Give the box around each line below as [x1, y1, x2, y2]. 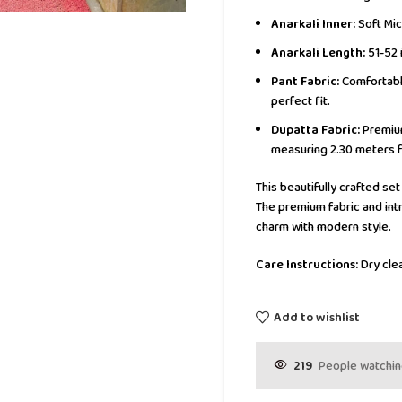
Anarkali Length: [271, 43, 365, 63]
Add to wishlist [273, 307, 360, 328]
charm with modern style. [256, 217, 391, 237]
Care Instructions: [256, 255, 358, 275]
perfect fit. [271, 92, 330, 111]
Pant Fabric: [271, 72, 339, 92]
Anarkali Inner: [271, 14, 355, 34]
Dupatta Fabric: [271, 120, 360, 140]
